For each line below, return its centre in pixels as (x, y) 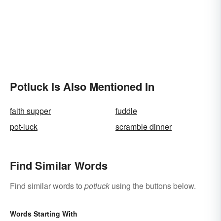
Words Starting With (44, 213)
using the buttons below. (153, 185)
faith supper (30, 110)
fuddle (126, 110)
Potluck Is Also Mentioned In (82, 86)
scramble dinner (144, 126)
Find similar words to (47, 185)
